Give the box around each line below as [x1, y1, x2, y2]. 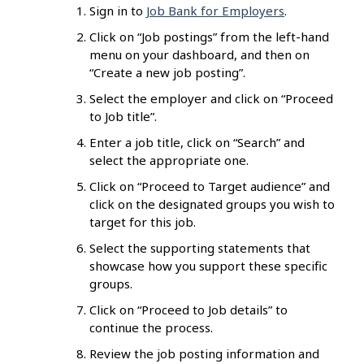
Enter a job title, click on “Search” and [89, 134, 305, 151]
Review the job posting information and [89, 345, 319, 362]
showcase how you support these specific [89, 258, 327, 275]
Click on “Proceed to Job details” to [89, 301, 288, 318]
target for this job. [89, 214, 196, 231]
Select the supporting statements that [89, 240, 310, 257]
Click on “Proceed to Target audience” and [89, 178, 330, 195]
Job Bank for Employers [146, 2, 284, 19]
